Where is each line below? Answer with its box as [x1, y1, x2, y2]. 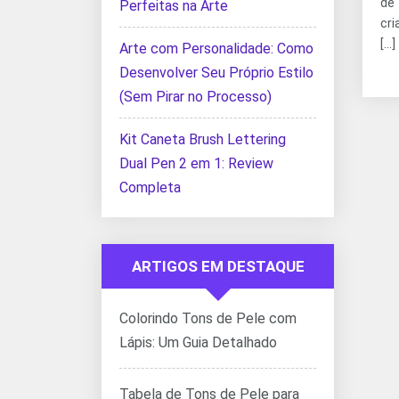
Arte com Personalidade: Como [119, 40, 313, 57]
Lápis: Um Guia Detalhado [119, 334, 277, 351]
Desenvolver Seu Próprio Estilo [119, 64, 313, 81]
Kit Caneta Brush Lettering [119, 131, 286, 148]
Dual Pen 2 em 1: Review [119, 155, 273, 172]
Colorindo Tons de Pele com [119, 310, 297, 327]
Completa [119, 179, 181, 196]
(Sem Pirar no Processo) [119, 88, 272, 105]
